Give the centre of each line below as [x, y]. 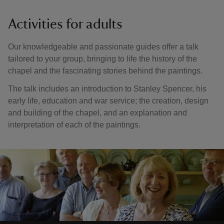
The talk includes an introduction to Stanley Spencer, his [107, 89]
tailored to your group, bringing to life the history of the [102, 59]
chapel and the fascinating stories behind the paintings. [106, 71]
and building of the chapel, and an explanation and [97, 113]
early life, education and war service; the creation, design [108, 101]
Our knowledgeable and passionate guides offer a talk [103, 47]
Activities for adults [65, 24]
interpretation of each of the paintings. [74, 125]
